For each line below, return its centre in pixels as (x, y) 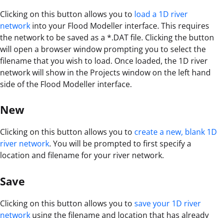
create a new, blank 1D (176, 132)
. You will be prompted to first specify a (120, 144)
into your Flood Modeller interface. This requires (120, 26)
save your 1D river (168, 203)
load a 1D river (161, 14)
